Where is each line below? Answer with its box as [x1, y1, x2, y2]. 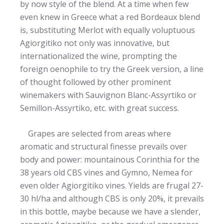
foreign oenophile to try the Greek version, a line [20, 63, 203, 74]
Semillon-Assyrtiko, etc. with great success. [20, 102, 179, 113]
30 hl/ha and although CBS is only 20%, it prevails [20, 192, 204, 204]
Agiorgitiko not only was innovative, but [20, 37, 169, 48]
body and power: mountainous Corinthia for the [20, 153, 199, 165]
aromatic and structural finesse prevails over [20, 140, 187, 152]
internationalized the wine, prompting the [20, 50, 177, 61]
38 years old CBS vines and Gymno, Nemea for [20, 166, 192, 178]
